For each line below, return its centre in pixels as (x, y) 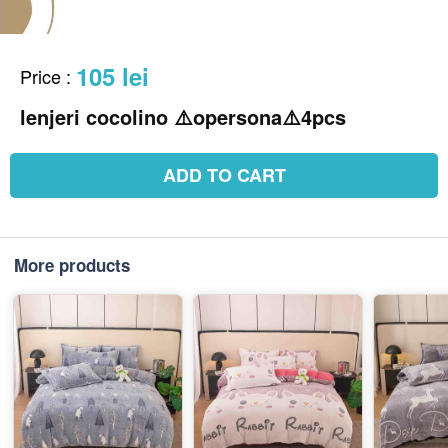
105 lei (112, 75)
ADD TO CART (224, 174)
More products (72, 264)
